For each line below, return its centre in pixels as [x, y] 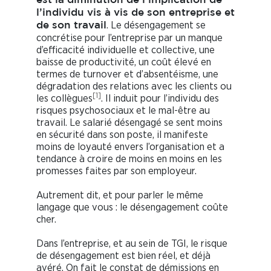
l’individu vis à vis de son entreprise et [135, 13]
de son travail [71, 26]
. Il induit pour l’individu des [160, 99]
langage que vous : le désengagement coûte [132, 207]
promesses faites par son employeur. [118, 171]
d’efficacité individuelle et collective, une [126, 50]
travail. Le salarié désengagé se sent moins [129, 123]
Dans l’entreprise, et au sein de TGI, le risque [132, 244]
